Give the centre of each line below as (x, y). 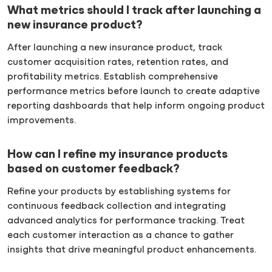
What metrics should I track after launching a (134, 11)
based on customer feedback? (93, 169)
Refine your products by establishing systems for (119, 192)
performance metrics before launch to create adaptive (134, 91)
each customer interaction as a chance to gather (121, 235)
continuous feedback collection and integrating (117, 206)
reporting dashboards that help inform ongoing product (136, 106)
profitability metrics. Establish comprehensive (113, 77)
